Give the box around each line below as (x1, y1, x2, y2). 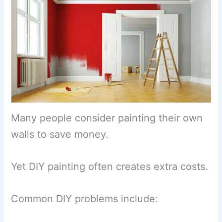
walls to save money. (11, 128, 109, 141)
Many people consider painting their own (11, 112, 203, 124)
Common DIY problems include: (11, 193, 159, 205)
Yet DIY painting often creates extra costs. (11, 161, 209, 173)
